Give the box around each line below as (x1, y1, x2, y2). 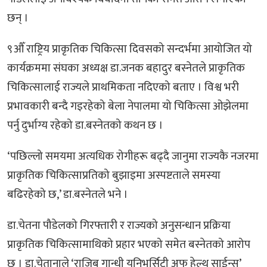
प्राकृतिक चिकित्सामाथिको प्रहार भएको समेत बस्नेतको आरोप (7, 235, 250, 254)
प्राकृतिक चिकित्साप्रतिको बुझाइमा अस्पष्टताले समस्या (7, 166, 221, 185)
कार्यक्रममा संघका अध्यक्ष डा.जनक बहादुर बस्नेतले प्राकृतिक (7, 58, 245, 77)
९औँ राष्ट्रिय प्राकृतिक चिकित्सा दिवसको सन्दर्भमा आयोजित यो (7, 39, 252, 58)
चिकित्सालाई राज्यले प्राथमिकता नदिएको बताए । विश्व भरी (7, 77, 239, 97)
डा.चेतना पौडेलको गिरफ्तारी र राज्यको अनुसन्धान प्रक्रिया (7, 216, 231, 235)
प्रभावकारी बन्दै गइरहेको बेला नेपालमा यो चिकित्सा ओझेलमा (7, 97, 249, 116)
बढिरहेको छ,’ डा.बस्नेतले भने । (7, 185, 128, 204)
